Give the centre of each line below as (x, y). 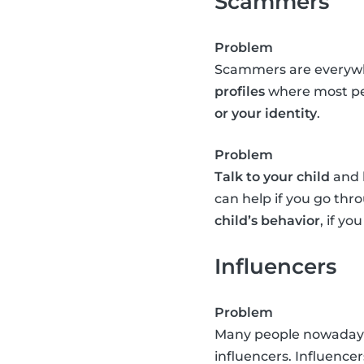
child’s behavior (267, 221)
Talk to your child (272, 177)
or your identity (266, 114)
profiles (240, 92)
